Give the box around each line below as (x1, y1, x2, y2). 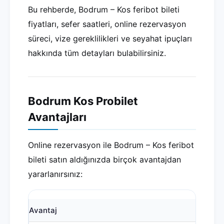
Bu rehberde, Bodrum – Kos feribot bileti (28, 4, 179, 14)
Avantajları (28, 110, 86, 123)
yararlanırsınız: (28, 169, 82, 179)
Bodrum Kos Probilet (28, 94, 138, 107)
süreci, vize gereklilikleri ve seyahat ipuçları (28, 33, 192, 43)
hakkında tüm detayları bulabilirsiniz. (28, 48, 166, 58)
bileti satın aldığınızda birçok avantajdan (28, 154, 181, 164)
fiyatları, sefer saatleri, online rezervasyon (28, 19, 186, 29)
